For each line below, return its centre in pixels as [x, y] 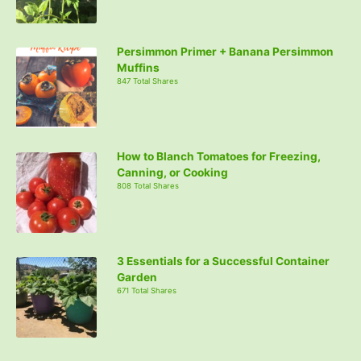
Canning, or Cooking [172, 172]
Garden [137, 277]
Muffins [138, 67]
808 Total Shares [148, 185]
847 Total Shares [147, 81]
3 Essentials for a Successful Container [223, 261]
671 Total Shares [147, 290]
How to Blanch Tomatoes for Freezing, [219, 156]
